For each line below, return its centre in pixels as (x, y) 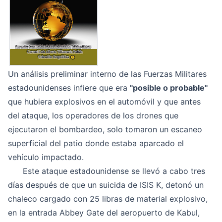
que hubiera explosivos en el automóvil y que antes (104, 102)
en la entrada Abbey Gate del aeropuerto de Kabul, (104, 213)
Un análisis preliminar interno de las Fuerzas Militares (107, 74)
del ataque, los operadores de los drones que (93, 115)
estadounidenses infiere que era (69, 88)
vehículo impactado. (46, 157)
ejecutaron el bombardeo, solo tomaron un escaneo (105, 129)
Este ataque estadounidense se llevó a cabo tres (107, 171)
